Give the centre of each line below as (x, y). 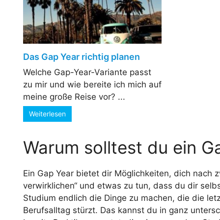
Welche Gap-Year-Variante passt (87, 72)
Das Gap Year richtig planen (82, 56)
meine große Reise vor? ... (74, 96)
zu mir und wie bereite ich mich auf (92, 84)
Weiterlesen (47, 113)
